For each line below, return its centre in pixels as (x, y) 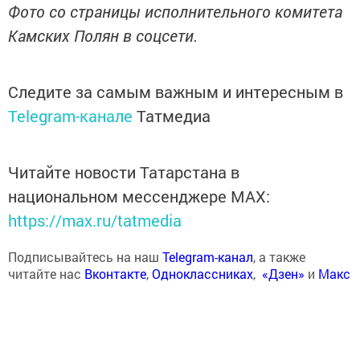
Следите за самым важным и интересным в (176, 91)
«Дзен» (283, 273)
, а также (279, 256)
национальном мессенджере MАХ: (139, 196)
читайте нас (46, 273)
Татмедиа (174, 115)
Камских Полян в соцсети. (103, 35)
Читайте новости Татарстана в (124, 172)
